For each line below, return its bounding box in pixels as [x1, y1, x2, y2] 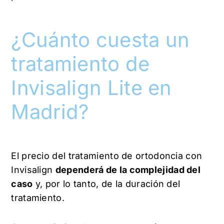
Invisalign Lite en [11, 75, 172, 100]
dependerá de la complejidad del [55, 164, 201, 175]
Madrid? [11, 99, 89, 124]
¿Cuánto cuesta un [11, 27, 190, 52]
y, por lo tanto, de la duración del [32, 178, 180, 189]
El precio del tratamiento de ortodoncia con [11, 150, 202, 161]
